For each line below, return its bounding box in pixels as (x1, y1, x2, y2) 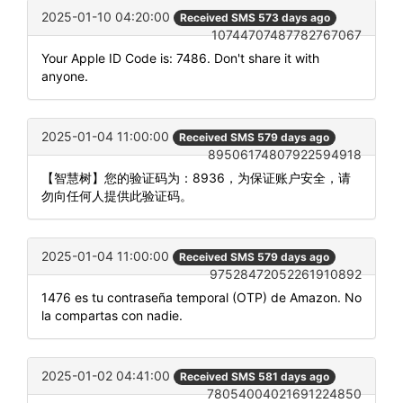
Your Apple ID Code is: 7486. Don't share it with (41, 49, 319, 66)
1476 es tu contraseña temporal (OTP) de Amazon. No (41, 290, 362, 306)
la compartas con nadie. (41, 308, 183, 324)
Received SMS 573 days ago (180, 10, 330, 24)
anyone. (41, 67, 88, 84)
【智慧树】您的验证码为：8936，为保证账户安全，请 (41, 169, 351, 185)
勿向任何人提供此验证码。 (41, 187, 193, 203)
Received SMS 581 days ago (180, 370, 329, 384)
